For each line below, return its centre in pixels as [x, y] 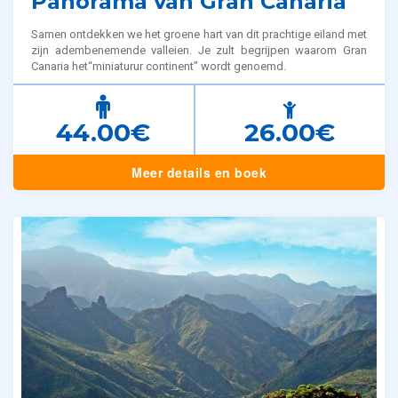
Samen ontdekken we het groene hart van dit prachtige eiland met [199, 35]
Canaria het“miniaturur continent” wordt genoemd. [159, 67]
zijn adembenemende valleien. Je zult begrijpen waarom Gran [199, 51]
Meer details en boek [199, 173]
